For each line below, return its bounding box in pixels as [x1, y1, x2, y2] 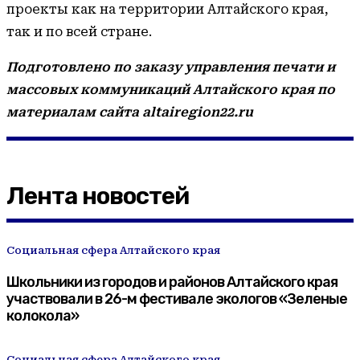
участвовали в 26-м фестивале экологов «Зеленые [6, 289, 347, 308]
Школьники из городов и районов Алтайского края [6, 272, 337, 291]
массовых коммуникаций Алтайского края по [6, 81, 335, 97]
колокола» [6, 306, 79, 325]
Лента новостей [6, 181, 189, 211]
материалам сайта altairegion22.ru [6, 104, 253, 120]
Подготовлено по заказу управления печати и [6, 59, 335, 75]
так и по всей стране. [6, 23, 152, 39]
